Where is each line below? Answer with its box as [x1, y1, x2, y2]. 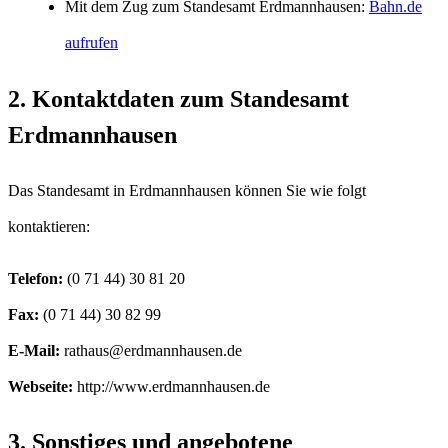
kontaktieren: [8, 217, 90, 235]
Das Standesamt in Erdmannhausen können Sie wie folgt [8, 181, 366, 199]
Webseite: [8, 377, 73, 395]
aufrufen [65, 33, 118, 51]
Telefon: [8, 269, 63, 287]
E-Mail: [8, 341, 60, 359]
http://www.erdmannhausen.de [73, 377, 270, 395]
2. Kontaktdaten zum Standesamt [8, 85, 349, 112]
